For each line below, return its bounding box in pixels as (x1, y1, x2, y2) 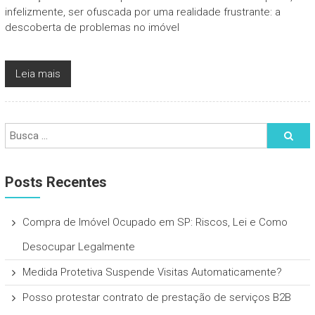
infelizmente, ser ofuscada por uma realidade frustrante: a (4, 5, 281, 18)
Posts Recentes (4, 173, 107, 191)
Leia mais (15, 67, 60, 80)
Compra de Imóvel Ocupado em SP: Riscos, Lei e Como (22, 215, 288, 229)
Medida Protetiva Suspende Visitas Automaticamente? (22, 265, 282, 278)
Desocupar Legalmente (22, 240, 135, 253)
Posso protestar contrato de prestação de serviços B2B (22, 290, 291, 304)
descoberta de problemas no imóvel (4, 20, 179, 34)
